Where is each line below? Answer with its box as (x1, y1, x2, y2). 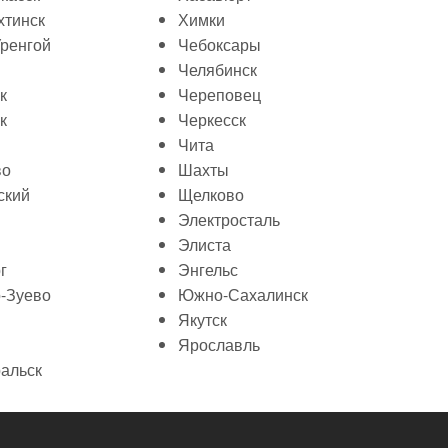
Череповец (178, 83, 261, 106)
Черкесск (178, 108, 246, 131)
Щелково (178, 183, 244, 206)
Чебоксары (178, 33, 261, 56)
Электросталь (178, 208, 280, 231)
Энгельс (178, 258, 238, 281)
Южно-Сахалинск (178, 283, 308, 306)
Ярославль (178, 333, 260, 356)
